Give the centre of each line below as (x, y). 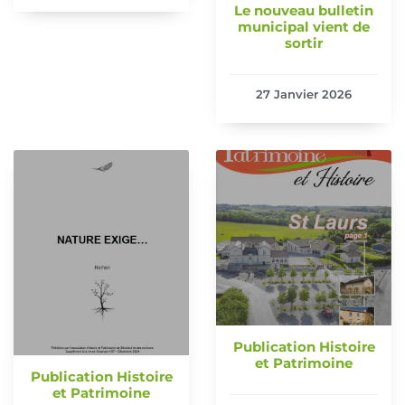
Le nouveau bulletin (304, 11)
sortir (304, 43)
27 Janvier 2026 (304, 94)
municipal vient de (304, 27)
